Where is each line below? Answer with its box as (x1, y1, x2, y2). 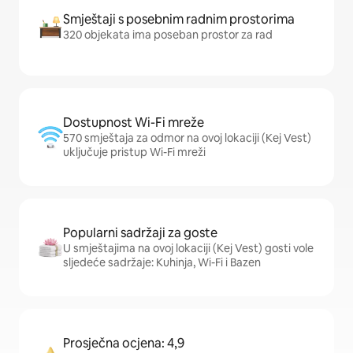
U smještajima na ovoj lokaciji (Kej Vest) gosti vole (63, 241, 314, 255)
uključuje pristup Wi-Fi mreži (63, 145, 206, 159)
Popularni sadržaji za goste (63, 225, 217, 241)
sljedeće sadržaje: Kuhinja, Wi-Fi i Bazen (63, 255, 261, 269)
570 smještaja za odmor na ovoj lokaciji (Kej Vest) (63, 131, 311, 145)
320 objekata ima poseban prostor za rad (63, 28, 273, 42)
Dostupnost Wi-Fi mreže (63, 114, 204, 131)
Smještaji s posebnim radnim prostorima (63, 11, 295, 28)
